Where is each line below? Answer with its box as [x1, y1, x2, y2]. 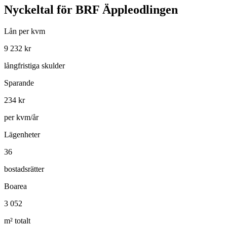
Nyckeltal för [4, 3, 75, 16]
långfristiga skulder [4, 61, 65, 70]
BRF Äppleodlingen [75, 3, 178, 16]
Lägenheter [4, 130, 40, 139]
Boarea [4, 181, 27, 191]
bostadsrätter [4, 164, 44, 173]
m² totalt [4, 216, 30, 225]
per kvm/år [4, 112, 39, 122]
